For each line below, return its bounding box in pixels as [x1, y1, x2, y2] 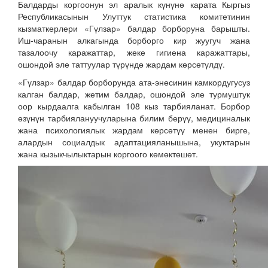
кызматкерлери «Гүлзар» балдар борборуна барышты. [18, 22, 250, 34]
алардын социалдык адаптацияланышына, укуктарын [18, 136, 250, 148]
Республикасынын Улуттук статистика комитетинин [18, 10, 250, 22]
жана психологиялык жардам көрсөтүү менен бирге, [18, 124, 250, 136]
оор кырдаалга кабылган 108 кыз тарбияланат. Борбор [18, 100, 250, 112]
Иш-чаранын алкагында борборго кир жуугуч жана [18, 34, 250, 46]
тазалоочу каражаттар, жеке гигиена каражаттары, [18, 46, 250, 58]
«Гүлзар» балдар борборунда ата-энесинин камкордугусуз [18, 76, 250, 88]
